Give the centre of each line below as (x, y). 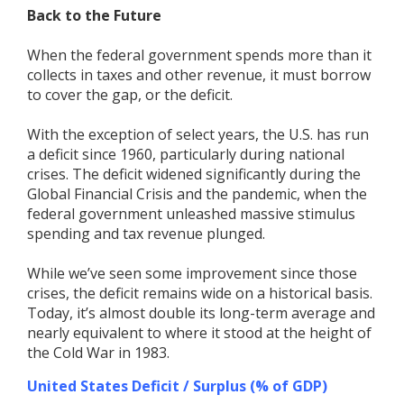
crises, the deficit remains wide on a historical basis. (200, 293)
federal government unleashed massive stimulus (191, 214)
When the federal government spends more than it (199, 55)
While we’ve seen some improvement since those (192, 273)
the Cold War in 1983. (100, 353)
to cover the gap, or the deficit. (130, 95)
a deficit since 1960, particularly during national (186, 154)
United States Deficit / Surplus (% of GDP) (177, 386)
